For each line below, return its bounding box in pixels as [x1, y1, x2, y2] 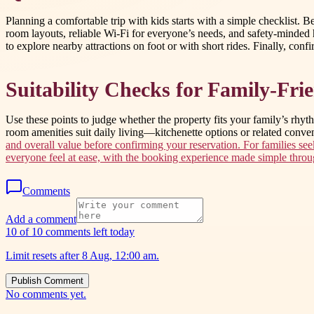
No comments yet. [6, 288, 86, 301]
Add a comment [6, 213, 76, 226]
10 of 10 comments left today [6, 226, 135, 238]
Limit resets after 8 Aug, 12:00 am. [6, 250, 159, 262]
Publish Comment [11, 275, 83, 287]
